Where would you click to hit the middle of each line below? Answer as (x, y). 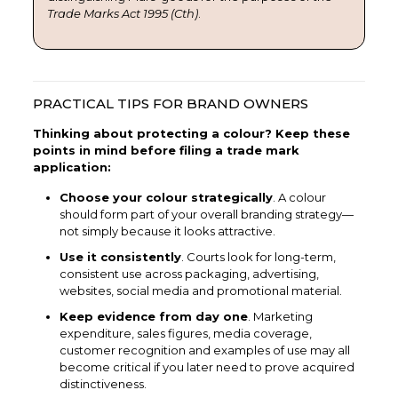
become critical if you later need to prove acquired (207, 366)
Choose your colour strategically (166, 197)
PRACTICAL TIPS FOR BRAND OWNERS (170, 103)
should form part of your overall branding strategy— (206, 214)
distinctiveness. (103, 383)
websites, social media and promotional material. (200, 290)
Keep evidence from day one (153, 316)
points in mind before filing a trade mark (166, 150)
